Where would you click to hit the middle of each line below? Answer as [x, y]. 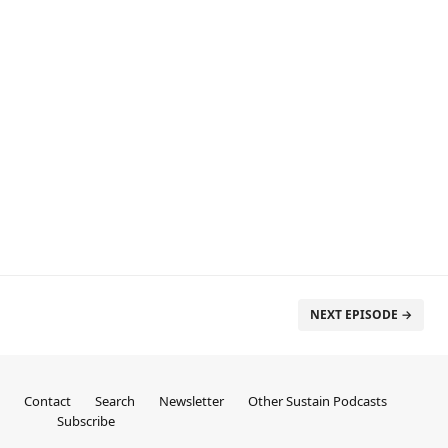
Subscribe [86, 421]
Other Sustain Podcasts [317, 401]
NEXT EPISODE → [361, 314]
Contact [47, 401]
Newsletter [191, 401]
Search [114, 401]
